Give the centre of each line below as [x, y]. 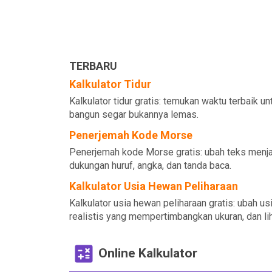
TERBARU [93, 66]
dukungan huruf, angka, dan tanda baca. [150, 165]
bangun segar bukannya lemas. [134, 114]
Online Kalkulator [148, 253]
